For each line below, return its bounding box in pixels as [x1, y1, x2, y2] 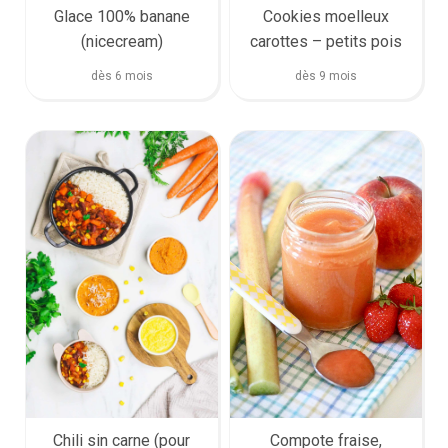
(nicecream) [80, 31, 163, 51]
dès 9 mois [294, 68, 357, 83]
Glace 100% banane [53, 6, 190, 26]
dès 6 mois [90, 68, 153, 83]
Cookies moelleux [262, 6, 389, 26]
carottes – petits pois [249, 31, 402, 51]
